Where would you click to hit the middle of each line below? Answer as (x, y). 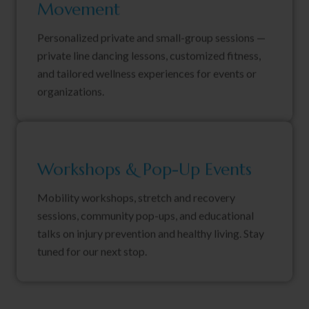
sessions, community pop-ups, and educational (146, 216)
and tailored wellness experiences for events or (147, 74)
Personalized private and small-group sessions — (151, 38)
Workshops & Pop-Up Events (144, 170)
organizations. (71, 92)
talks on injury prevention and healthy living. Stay (151, 234)
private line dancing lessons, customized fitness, (149, 56)
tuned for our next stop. (92, 252)
